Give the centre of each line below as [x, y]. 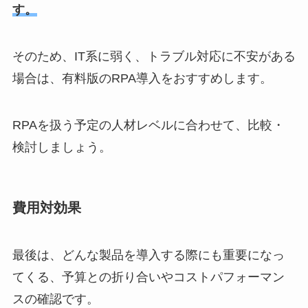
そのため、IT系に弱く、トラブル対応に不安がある [154, 56]
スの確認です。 [55, 299]
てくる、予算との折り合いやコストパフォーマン [148, 277]
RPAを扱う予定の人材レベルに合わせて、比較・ [148, 125]
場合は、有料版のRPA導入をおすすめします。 [142, 78]
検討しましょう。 [62, 147]
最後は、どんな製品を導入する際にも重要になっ [148, 255]
